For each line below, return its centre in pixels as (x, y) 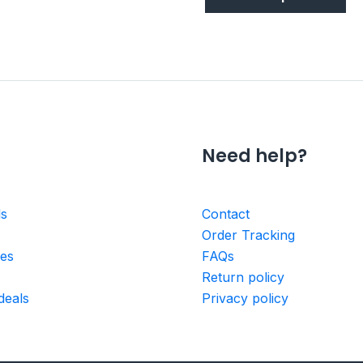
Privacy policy (245, 298)
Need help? (254, 156)
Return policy (243, 277)
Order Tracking (248, 235)
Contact (226, 214)
